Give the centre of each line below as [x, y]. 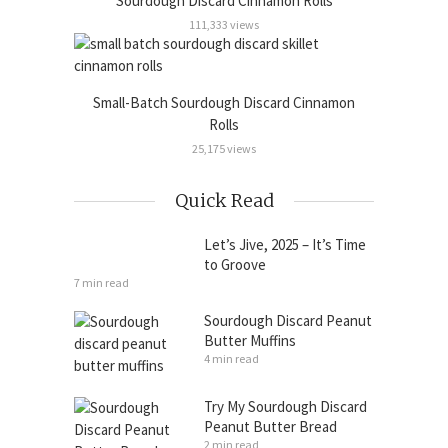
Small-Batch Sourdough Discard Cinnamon [224, 103]
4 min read [231, 359]
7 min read [101, 283]
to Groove [235, 265]
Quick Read [224, 201]
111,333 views [224, 25]
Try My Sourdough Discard [285, 407]
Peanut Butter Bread [270, 427]
